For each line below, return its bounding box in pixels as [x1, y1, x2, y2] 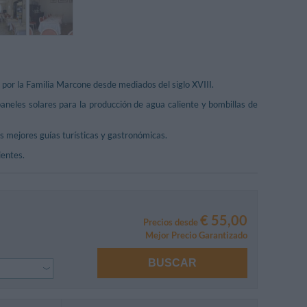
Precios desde [143, 216, 200, 228]
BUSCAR [148, 257, 197, 269]
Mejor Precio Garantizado [145, 229, 247, 241]
